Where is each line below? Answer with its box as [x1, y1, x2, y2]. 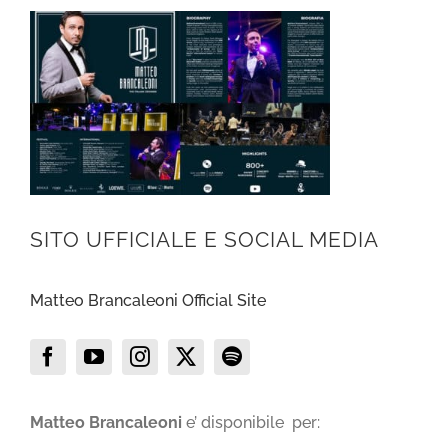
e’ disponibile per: [182, 413, 320, 433]
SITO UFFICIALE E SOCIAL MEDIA [30, 227, 379, 253]
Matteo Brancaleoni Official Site [30, 291, 266, 311]
